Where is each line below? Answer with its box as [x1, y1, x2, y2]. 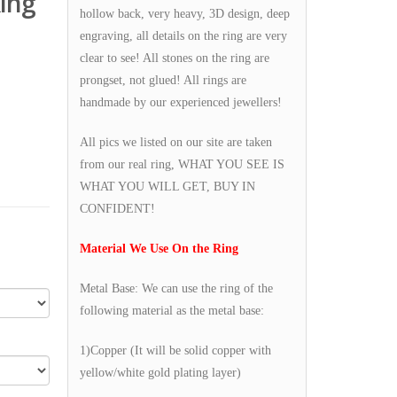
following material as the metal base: [80, 303, 264, 317]
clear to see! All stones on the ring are [80, 51, 269, 65]
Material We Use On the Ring [80, 241, 238, 255]
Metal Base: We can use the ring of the [80, 281, 273, 295]
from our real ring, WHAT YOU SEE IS [80, 157, 284, 171]
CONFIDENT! [80, 201, 155, 215]
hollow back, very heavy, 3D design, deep [80, 6, 290, 20]
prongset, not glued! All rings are [80, 73, 246, 87]
